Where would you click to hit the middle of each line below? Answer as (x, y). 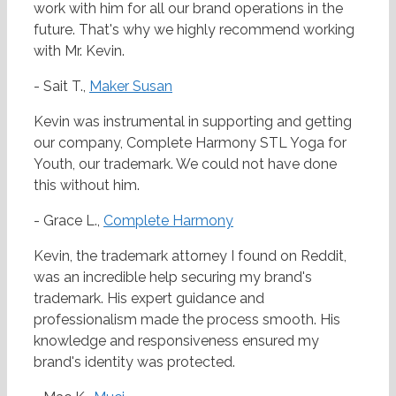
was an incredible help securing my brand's (173, 278)
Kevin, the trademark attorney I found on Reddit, (190, 256)
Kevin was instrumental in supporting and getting (193, 122)
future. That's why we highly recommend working (194, 30)
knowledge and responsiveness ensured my (176, 341)
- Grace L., (69, 221)
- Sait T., (61, 87)
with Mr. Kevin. (79, 51)
